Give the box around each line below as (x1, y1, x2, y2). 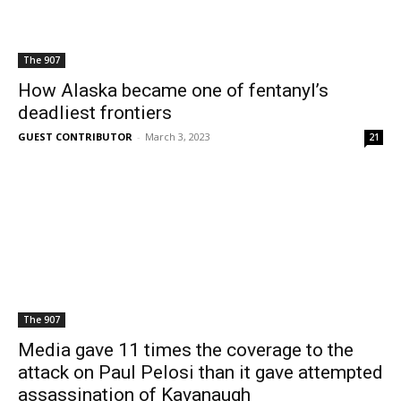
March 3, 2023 (145, 130, 210, 143)
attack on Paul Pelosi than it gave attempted (18, 362, 383, 383)
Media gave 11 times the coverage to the (18, 339, 354, 361)
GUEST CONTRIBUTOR (18, 130, 132, 143)
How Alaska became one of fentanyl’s (18, 80, 328, 101)
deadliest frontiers (18, 102, 172, 124)
